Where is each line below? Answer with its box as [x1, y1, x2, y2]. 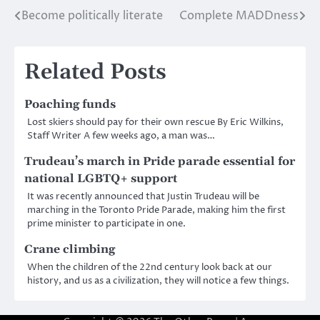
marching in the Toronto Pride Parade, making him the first [27, 204, 286, 217]
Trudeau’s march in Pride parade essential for [24, 154, 295, 169]
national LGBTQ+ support [24, 171, 177, 186]
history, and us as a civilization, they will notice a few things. [27, 274, 289, 288]
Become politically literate [21, 8, 163, 24]
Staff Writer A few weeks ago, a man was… [27, 129, 215, 143]
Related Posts [24, 59, 166, 86]
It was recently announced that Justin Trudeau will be [27, 190, 259, 204]
